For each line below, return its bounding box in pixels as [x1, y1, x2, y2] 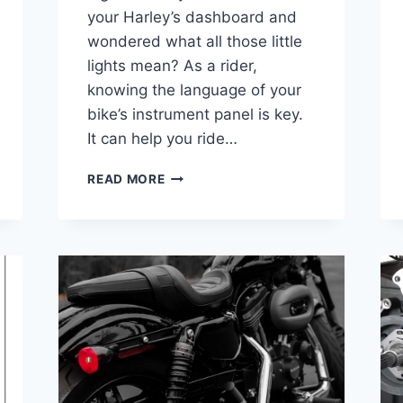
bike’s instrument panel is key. [87, 104, 304, 123]
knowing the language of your [87, 80, 302, 99]
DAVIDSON [164, 185, 234, 201]
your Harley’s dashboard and [87, 7, 298, 26]
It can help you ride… [87, 129, 238, 148]
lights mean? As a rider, [87, 56, 258, 75]
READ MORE [87, 171, 166, 186]
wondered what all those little [87, 31, 303, 50]
